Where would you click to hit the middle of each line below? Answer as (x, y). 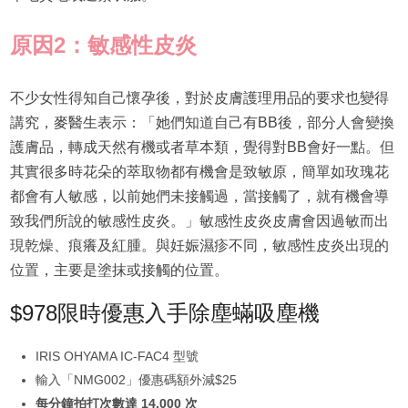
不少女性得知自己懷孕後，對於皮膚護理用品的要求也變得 (199, 98)
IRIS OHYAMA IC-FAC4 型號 (117, 357)
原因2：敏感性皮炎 (103, 46)
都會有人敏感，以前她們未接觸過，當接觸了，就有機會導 (199, 197)
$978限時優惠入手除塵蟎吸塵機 (164, 313)
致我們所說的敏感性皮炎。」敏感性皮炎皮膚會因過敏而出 (199, 221)
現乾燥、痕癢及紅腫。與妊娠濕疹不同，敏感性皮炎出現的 (199, 246)
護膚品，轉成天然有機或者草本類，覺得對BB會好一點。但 (202, 148)
